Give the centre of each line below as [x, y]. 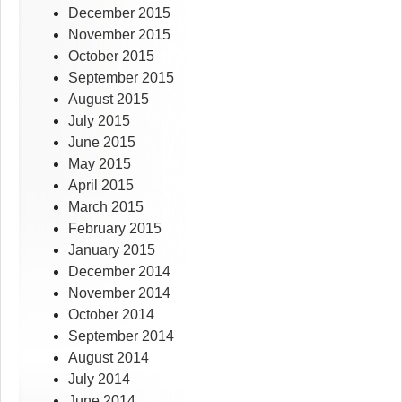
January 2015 [112, 250]
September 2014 [121, 336]
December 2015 [119, 13]
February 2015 [115, 229]
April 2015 [101, 186]
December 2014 [119, 272]
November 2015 [119, 35]
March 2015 [106, 207]
